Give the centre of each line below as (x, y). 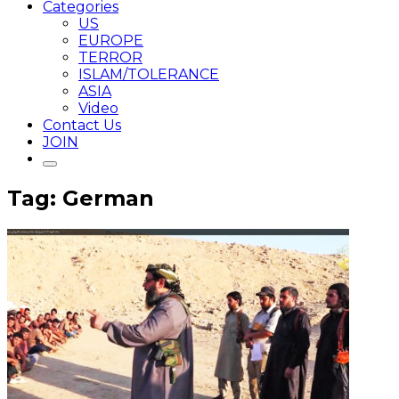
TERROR (110, 57)
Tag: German (81, 198)
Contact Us (82, 125)
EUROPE (111, 41)
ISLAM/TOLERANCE (149, 74)
